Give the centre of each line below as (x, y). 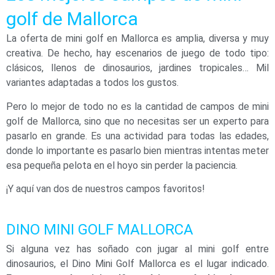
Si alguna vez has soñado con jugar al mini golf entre (137, 249)
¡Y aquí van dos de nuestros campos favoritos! (106, 188)
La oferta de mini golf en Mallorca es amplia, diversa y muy (137, 39)
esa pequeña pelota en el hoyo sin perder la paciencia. (122, 165)
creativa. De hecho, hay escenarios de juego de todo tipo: (137, 53)
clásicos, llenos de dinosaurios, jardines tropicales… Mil (137, 68)
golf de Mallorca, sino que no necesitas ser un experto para (137, 121)
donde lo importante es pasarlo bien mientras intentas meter (137, 150)
